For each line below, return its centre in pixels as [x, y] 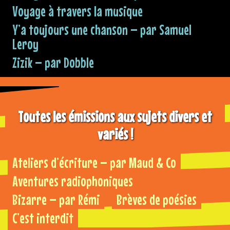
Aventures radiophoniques [73, 181]
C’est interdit [43, 218]
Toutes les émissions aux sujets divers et [115, 116]
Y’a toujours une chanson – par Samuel [102, 29]
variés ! [115, 134]
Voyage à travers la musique [78, 11]
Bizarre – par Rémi [56, 199]
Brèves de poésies [157, 199]
